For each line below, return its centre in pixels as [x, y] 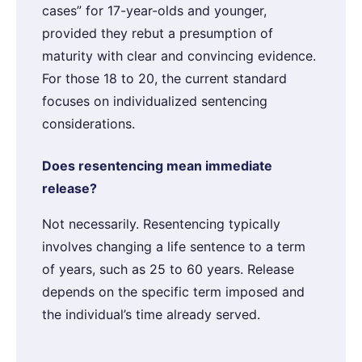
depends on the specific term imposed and [173, 291]
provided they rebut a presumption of [158, 33]
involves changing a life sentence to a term [174, 246]
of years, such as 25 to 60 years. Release [168, 269]
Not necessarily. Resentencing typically [161, 223]
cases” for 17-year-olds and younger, [154, 10]
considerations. [88, 123]
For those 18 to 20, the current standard [164, 78]
